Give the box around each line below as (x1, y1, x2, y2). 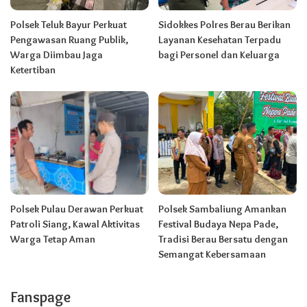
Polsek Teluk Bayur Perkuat (10, 18, 127, 31)
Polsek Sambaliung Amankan (158, 203, 286, 216)
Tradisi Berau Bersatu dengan (158, 233, 288, 246)
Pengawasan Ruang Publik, (10, 33, 128, 46)
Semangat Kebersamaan (158, 248, 266, 261)
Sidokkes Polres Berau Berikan (158, 18, 291, 31)
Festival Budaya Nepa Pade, (158, 218, 278, 231)
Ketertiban (10, 63, 56, 76)
